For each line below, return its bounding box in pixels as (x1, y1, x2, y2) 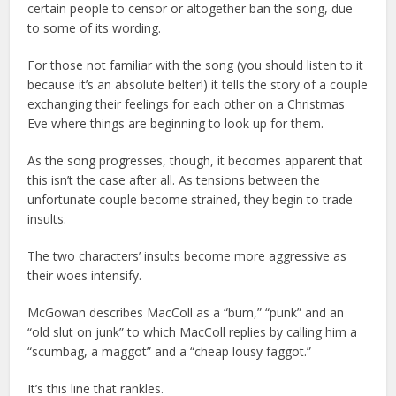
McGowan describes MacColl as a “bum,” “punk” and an (27, 304, 345, 322)
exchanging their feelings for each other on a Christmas (27, 95, 346, 113)
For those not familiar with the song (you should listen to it (27, 57, 364, 74)
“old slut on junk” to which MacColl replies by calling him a (27, 324, 358, 341)
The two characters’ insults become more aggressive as (27, 247, 347, 265)
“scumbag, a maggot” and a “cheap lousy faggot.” (27, 343, 312, 361)
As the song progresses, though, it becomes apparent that (27, 152, 363, 170)
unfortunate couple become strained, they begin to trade (27, 191, 354, 209)
